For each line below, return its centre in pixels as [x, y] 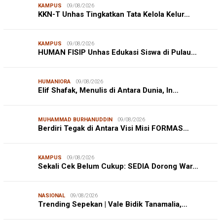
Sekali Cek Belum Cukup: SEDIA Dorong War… [118, 166]
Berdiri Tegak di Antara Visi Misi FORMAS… [113, 128]
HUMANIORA [54, 81]
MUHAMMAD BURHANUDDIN [75, 119]
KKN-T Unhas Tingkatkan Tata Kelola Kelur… [114, 14]
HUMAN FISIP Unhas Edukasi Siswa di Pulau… [117, 52]
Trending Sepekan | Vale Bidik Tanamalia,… [113, 204]
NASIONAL [52, 195]
